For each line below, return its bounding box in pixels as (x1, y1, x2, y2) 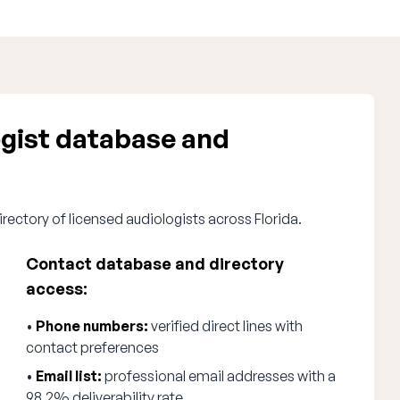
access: (26, 279, 88, 298)
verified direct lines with (148, 317, 304, 335)
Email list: (36, 367, 103, 385)
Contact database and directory (26, 254, 285, 273)
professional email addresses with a (102, 367, 337, 385)
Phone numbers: (36, 317, 149, 335)
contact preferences (26, 338, 160, 356)
